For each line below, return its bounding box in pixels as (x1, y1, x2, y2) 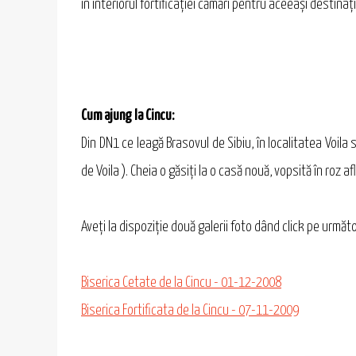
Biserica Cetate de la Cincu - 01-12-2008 (81, 276, 281, 291)
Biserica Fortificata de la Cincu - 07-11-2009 (81, 304, 299, 319)
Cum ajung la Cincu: (81, 109, 174, 124)
